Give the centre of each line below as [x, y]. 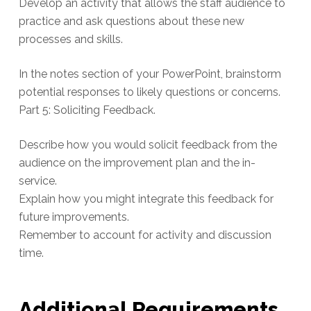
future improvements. [74, 217]
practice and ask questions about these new [131, 22]
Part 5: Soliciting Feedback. [87, 110]
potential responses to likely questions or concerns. [149, 92]
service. [37, 181]
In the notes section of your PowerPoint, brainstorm [150, 74]
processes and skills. [70, 40]
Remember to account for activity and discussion [145, 235]
